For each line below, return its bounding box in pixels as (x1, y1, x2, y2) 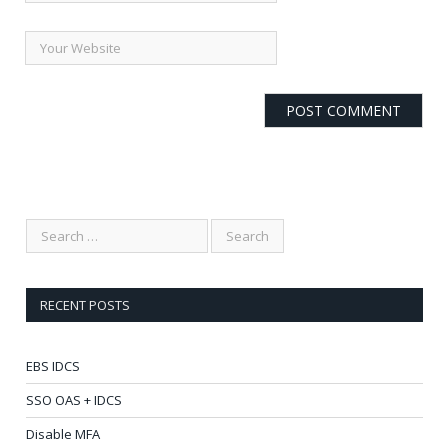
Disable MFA (26, 424, 100, 443)
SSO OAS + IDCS (26, 390, 122, 409)
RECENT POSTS (40, 295, 130, 314)
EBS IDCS (26, 356, 80, 375)
